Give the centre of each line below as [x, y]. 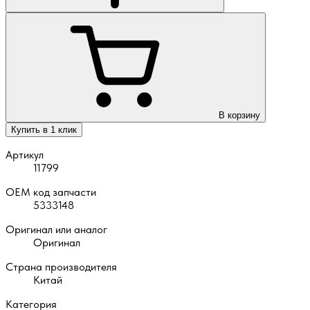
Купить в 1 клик [44, 129]
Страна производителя [61, 266]
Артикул [25, 154]
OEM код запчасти [51, 192]
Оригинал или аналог [56, 229]
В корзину [239, 115]
